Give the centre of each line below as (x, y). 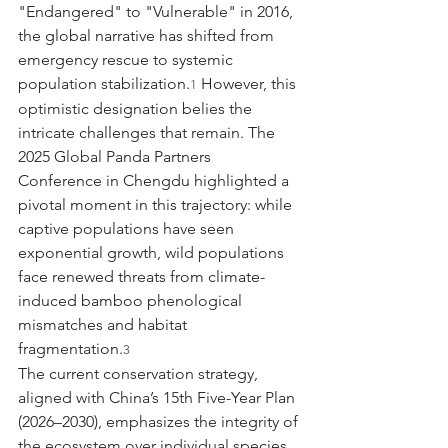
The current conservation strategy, (140, 373)
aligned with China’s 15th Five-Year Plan (158, 397)
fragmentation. (70, 348)
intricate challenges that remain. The (148, 132)
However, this (248, 83)
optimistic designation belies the (137, 108)
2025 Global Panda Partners (116, 156)
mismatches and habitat (104, 324)
